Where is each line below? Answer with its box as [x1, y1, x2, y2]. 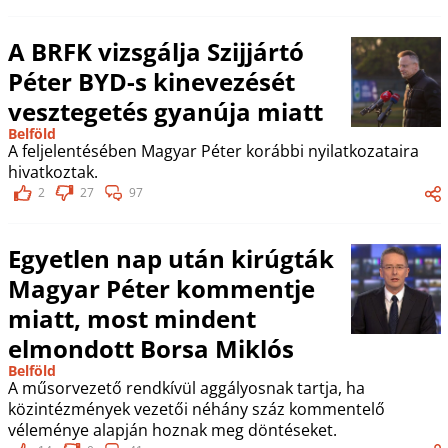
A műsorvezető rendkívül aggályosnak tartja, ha [7, 376, 365, 399]
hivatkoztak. [7, 160, 98, 183]
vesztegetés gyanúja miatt [7, 94, 323, 128]
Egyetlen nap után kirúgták [7, 241, 334, 275]
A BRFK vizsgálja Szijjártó [7, 34, 304, 68]
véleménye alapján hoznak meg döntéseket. [7, 418, 337, 441]
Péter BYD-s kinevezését [7, 64, 295, 98]
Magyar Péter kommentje [7, 271, 315, 305]
